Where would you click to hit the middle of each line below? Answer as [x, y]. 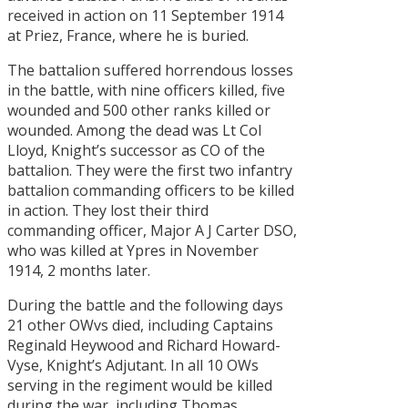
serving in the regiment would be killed [140, 386]
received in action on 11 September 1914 [145, 16]
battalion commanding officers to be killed [151, 191]
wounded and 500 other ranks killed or [139, 111]
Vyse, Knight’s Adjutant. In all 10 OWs [133, 366]
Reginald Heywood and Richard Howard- [144, 346]
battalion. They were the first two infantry [150, 171]
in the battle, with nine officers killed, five [146, 91]
